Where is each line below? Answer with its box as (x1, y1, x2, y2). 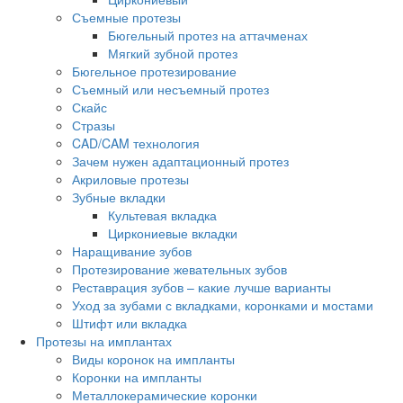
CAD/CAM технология (72, 134, 200, 153)
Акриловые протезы (72, 170, 189, 189)
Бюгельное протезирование (72, 62, 237, 81)
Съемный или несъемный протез (72, 80, 269, 99)
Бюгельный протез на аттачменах (108, 26, 308, 45)
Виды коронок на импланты (72, 350, 235, 369)
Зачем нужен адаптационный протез (72, 152, 289, 171)
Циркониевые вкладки (108, 224, 237, 243)
